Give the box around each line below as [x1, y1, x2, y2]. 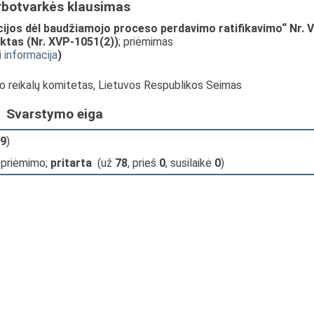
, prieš [128, 156, 159, 170]
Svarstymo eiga [6, 106, 104, 122]
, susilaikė [165, 156, 214, 170]
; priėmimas [118, 35, 173, 48]
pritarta [50, 156, 92, 170]
